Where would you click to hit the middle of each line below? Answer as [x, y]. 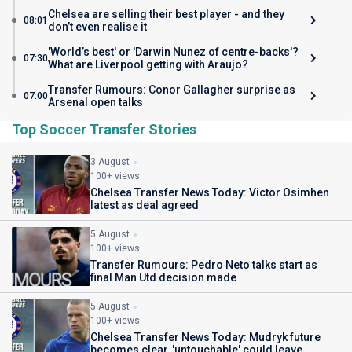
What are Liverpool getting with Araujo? [148, 64]
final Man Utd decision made [163, 277]
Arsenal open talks [95, 102]
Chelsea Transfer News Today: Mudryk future [205, 337]
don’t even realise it [97, 27]
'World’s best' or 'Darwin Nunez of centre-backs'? [173, 52]
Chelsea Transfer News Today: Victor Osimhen [210, 192]
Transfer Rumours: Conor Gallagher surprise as [172, 90]
